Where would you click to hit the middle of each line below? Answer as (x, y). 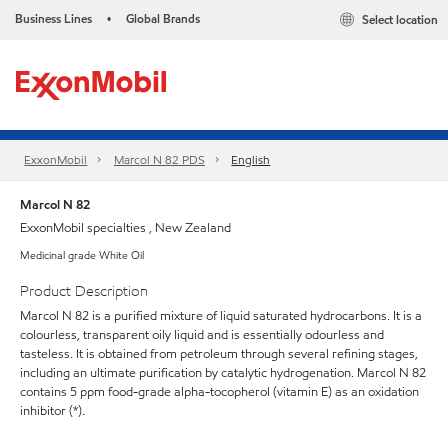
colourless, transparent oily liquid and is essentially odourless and (202, 334)
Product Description (84, 291)
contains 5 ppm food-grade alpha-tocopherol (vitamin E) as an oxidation (219, 391)
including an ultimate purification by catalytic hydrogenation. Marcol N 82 (223, 372)
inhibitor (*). (52, 410)
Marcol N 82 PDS (159, 160)
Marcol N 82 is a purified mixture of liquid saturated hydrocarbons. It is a (221, 315)
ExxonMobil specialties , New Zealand (125, 228)
